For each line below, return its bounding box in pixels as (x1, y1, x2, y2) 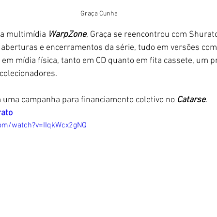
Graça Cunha (80, 9, 118, 18)
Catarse (175, 94, 205, 105)
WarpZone (48, 29, 86, 40)
